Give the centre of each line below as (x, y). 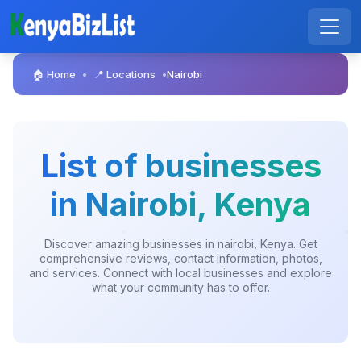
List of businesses (180, 166)
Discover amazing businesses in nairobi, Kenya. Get (180, 244)
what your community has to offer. (180, 287)
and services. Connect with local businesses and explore (180, 273)
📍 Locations (124, 74)
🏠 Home (54, 74)
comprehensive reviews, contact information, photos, (180, 258)
